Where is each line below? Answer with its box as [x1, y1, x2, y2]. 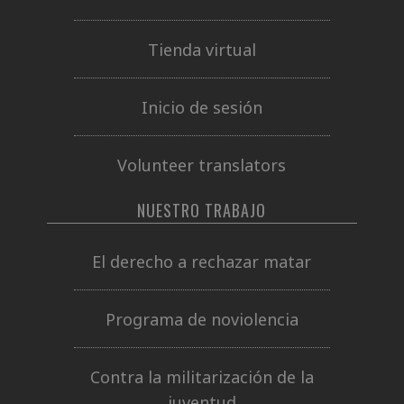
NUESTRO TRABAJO [137, 198, 267, 222]
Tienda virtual [147, 38, 256, 60]
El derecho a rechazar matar [92, 250, 312, 272]
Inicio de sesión [141, 96, 262, 118]
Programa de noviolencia [105, 308, 298, 330]
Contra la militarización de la [89, 365, 314, 388]
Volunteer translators [117, 153, 287, 176]
